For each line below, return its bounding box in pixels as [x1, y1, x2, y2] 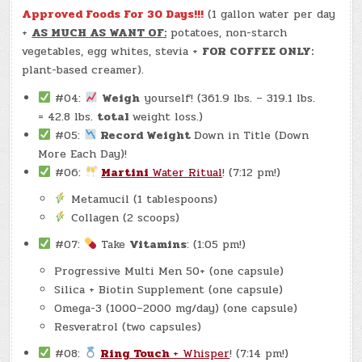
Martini [101, 163, 153, 181]
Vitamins [129, 235, 187, 253]
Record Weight [97, 126, 195, 144]
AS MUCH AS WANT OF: [32, 23, 167, 41]
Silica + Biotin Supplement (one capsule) [54, 280, 284, 298]
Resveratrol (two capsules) [54, 318, 202, 335]
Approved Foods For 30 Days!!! [22, 5, 204, 23]
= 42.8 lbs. [38, 107, 98, 125]
